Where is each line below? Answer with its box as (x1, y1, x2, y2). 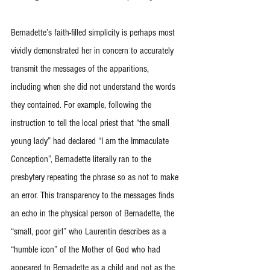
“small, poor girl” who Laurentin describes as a (11, 226, 169, 237)
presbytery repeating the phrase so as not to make (11, 172, 181, 183)
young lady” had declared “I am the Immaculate (11, 136, 171, 146)
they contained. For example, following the (11, 99, 154, 110)
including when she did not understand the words (11, 81, 178, 92)
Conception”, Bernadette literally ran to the (11, 154, 154, 165)
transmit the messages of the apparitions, (11, 63, 151, 74)
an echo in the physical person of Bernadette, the (11, 208, 177, 219)
